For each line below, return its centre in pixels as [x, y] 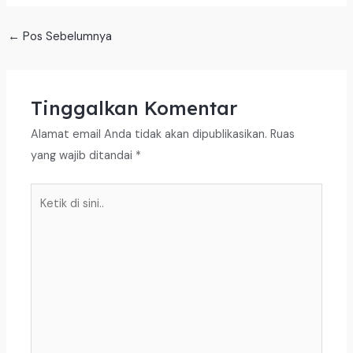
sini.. [41, 236]
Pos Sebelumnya [65, 37]
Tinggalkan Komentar [134, 108]
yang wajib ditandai [84, 156]
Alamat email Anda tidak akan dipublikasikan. [149, 135]
